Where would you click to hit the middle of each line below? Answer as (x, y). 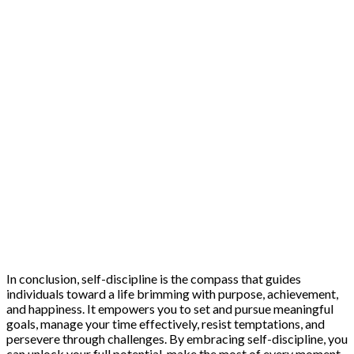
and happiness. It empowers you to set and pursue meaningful (170, 308)
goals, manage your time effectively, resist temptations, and (166, 323)
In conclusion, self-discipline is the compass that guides (154, 278)
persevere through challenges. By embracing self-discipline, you (177, 338)
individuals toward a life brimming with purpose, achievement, (172, 293)
